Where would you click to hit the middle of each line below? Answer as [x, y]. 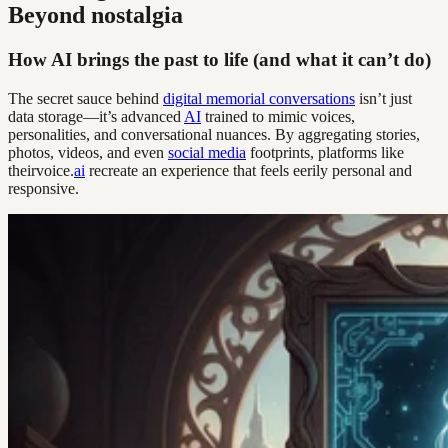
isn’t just [383, 98]
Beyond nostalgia [95, 15]
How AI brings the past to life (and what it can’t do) [219, 60]
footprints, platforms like [325, 152]
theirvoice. [41, 170]
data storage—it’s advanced [96, 116]
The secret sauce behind [85, 98]
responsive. [43, 188]
